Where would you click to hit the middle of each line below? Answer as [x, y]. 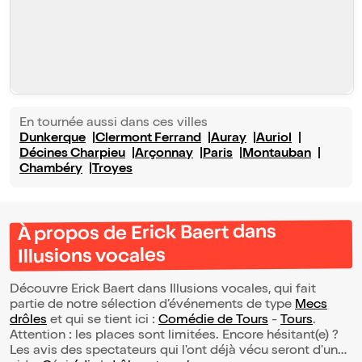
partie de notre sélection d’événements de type [152, 306]
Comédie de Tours [213, 321]
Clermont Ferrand [148, 139]
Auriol [274, 139]
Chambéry [51, 170]
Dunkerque [53, 139]
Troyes [112, 170]
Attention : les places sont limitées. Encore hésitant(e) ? [174, 337]
